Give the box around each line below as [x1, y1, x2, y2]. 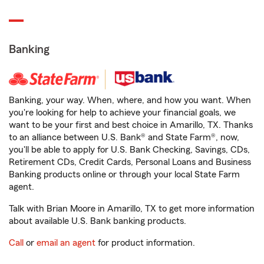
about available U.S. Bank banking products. [9, 216, 186, 226]
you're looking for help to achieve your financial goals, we [9, 108, 236, 117]
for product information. [95, 238, 195, 247]
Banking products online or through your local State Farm [9, 170, 240, 179]
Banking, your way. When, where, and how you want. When [9, 95, 251, 105]
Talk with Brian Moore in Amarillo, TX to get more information [9, 204, 255, 213]
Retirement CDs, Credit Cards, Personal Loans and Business [9, 157, 251, 167]
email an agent [37, 238, 95, 247]
